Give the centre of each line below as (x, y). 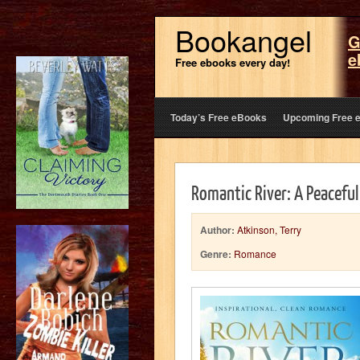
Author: (217, 230)
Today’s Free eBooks (219, 117)
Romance (255, 254)
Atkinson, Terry (269, 229)
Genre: (216, 254)
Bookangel (243, 40)
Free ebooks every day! (233, 62)
